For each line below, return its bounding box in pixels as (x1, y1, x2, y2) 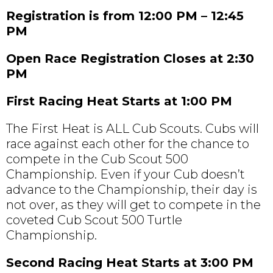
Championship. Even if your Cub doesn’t (6, 167, 245, 182)
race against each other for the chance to (6, 136, 249, 152)
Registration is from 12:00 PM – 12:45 (6, 9, 244, 24)
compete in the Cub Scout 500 (6, 152, 188, 167)
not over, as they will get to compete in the (6, 197, 261, 213)
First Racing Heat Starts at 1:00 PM (6, 94, 232, 109)
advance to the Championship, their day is (6, 182, 257, 197)
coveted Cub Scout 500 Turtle (6, 213, 182, 228)
